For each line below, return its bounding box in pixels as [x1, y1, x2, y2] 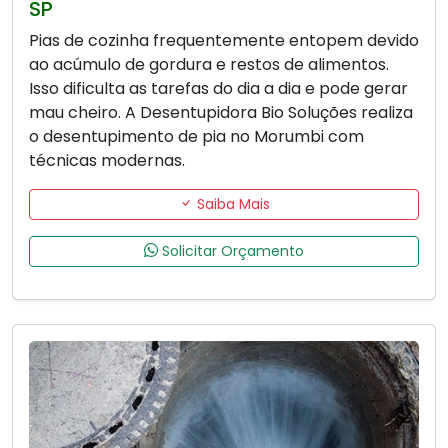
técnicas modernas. [29, 148, 185, 172]
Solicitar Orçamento [158, 240, 304, 261]
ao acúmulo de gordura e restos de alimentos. [29, 52, 389, 76]
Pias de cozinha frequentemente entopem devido [29, 28, 419, 52]
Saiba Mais [192, 193, 270, 214]
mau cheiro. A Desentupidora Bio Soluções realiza [29, 100, 413, 124]
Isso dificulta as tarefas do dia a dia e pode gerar [29, 76, 408, 100]
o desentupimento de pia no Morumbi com [29, 124, 364, 148]
